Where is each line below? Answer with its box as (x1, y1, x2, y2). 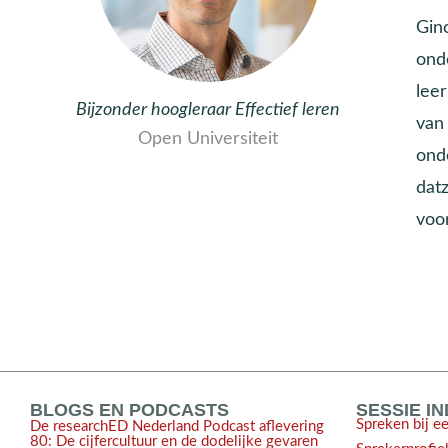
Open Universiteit (138, 130, 278, 148)
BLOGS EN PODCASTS (30, 400, 229, 420)
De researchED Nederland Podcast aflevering (30, 419, 324, 434)
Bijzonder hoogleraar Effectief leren (76, 101, 340, 119)
